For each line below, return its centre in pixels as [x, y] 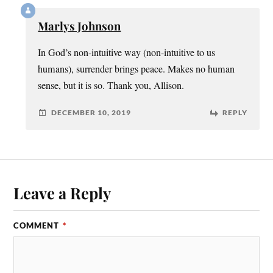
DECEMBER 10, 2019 [91, 113]
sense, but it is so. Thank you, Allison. [111, 85]
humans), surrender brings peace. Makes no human [136, 69]
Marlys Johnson [80, 26]
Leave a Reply [62, 193]
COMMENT [38, 226]
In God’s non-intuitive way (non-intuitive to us [127, 52]
